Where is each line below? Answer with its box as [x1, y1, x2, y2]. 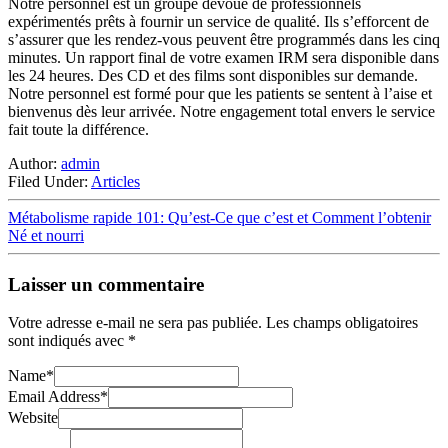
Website [8, 409, 58, 427]
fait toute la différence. [8, 120, 149, 138]
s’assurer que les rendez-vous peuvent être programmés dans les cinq [8, 30, 440, 48]
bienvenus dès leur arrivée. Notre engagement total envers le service [8, 102, 435, 120]
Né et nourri [8, 226, 84, 244]
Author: [8, 154, 61, 172]
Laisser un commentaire [8, 273, 204, 295]
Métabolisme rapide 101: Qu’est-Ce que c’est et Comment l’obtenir [8, 208, 431, 226]
